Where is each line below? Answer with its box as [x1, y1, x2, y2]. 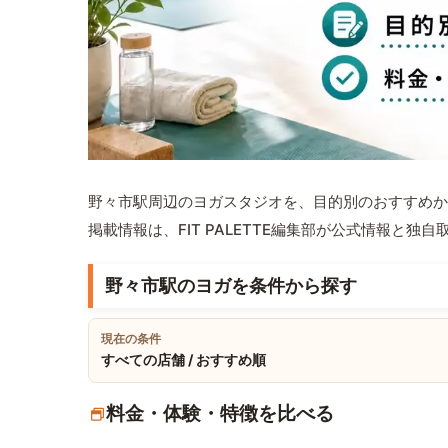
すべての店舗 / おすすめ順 [101, 351, 266, 369]
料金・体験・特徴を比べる [106, 402, 334, 426]
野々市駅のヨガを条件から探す [105, 275, 357, 297]
